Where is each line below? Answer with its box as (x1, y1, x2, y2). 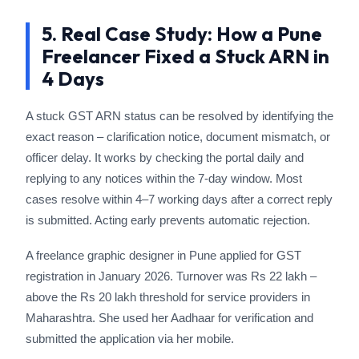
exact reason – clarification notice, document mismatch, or (26, 130, 330, 143)
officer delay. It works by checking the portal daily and (26, 151, 304, 164)
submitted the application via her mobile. (26, 332, 234, 345)
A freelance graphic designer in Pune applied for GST (26, 248, 301, 262)
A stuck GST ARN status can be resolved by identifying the (26, 109, 333, 123)
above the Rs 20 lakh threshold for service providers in (26, 290, 310, 304)
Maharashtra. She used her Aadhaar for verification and (26, 311, 313, 325)
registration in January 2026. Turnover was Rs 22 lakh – (26, 269, 317, 283)
